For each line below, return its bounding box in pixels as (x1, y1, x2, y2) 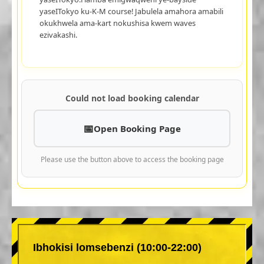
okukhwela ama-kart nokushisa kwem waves (39, 17, 196, 28)
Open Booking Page (94, 122, 181, 134)
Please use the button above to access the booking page (40, 154, 224, 164)
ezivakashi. (39, 29, 77, 40)
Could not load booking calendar (65, 92, 199, 104)
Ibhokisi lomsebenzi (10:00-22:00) (33, 241, 202, 253)
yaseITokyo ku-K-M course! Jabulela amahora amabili (39, 5, 223, 16)
